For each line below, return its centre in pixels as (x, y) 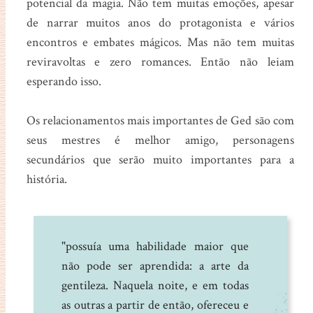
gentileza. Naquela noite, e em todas (155, 285)
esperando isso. (64, 81)
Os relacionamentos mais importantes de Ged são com (160, 120)
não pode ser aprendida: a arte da (155, 265)
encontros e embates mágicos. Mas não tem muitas (160, 42)
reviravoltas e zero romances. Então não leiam (160, 61)
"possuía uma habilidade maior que (155, 246)
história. (48, 179)
